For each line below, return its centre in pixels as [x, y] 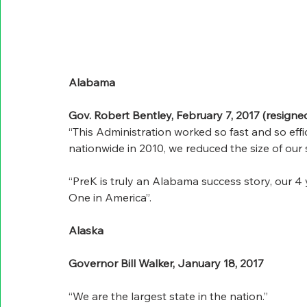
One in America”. [110, 198]
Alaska [86, 231]
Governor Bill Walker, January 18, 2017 [166, 263]
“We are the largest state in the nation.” [168, 296]
